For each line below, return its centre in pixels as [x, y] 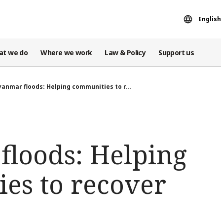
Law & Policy [125, 52]
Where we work [66, 52]
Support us [176, 52]
